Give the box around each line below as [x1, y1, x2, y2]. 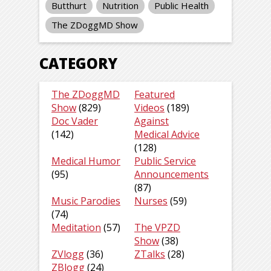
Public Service [134, 154, 197, 168]
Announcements [134, 168, 209, 181]
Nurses [134, 194, 168, 208]
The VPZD [134, 221, 181, 235]
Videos [134, 101, 165, 115]
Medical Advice [134, 128, 200, 142]
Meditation [51, 221, 101, 235]
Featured [134, 88, 175, 102]
